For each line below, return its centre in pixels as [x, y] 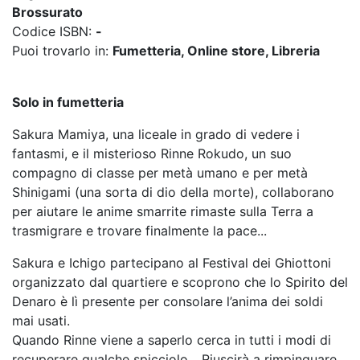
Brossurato [47, 12]
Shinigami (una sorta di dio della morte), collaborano [173, 192]
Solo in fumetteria [68, 102]
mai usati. [41, 321]
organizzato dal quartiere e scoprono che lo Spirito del [180, 282]
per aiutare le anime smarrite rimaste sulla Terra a [163, 212]
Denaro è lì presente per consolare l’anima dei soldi [168, 302]
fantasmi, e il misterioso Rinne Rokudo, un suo [152, 154]
